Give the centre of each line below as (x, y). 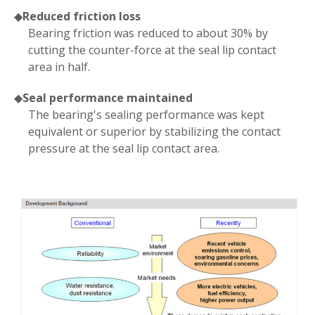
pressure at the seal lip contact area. (124, 148)
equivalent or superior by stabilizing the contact (154, 131)
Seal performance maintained (108, 97)
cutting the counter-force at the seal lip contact (152, 50)
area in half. (59, 66)
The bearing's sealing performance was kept (146, 114)
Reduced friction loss (82, 16)
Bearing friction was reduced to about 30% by (148, 33)
